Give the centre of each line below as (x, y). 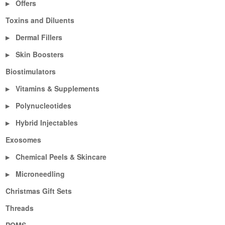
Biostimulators (31, 72)
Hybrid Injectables (47, 123)
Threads (20, 208)
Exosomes (24, 140)
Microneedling (40, 174)
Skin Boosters (40, 54)
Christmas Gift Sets (39, 191)
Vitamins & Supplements (58, 89)
